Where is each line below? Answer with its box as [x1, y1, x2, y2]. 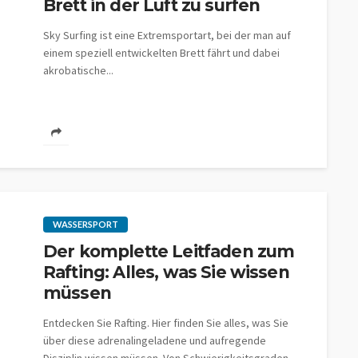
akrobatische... [43, 63, 113, 78]
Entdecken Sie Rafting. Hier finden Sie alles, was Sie [43, 316, 288, 330]
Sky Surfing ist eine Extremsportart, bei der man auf [43, 28, 291, 42]
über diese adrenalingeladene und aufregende [43, 333, 266, 348]
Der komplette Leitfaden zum [43, 241, 295, 261]
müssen [43, 283, 111, 303]
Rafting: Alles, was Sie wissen [43, 262, 289, 282]
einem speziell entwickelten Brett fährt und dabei [43, 46, 280, 60]
